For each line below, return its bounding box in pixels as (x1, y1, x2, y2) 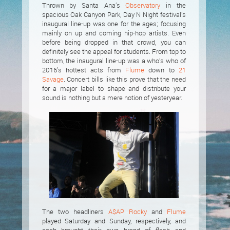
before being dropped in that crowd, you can (42, 37, 186, 47)
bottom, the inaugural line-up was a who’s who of (42, 56, 186, 65)
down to (144, 65, 179, 74)
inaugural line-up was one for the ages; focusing (42, 19, 186, 28)
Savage (42, 74, 64, 84)
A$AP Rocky (108, 207, 147, 216)
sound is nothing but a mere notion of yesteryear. (42, 93, 182, 102)
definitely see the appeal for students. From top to (42, 47, 186, 56)
